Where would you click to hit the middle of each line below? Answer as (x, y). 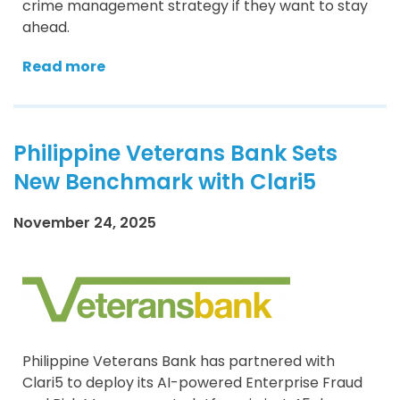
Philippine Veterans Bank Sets (175, 153)
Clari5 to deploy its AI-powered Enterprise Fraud (192, 382)
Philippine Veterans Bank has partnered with (179, 361)
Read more (64, 66)
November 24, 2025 (85, 222)
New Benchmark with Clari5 (165, 181)
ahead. (46, 27)
